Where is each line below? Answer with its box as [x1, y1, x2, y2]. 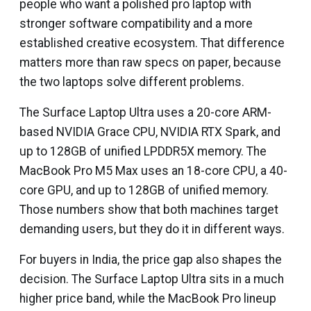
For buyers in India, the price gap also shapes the [19, 252, 282, 267]
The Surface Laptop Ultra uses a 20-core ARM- [19, 105, 271, 119]
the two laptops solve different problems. [19, 74, 244, 89]
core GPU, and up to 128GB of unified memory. [19, 183, 269, 197]
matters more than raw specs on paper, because [19, 55, 281, 69]
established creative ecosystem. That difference [19, 35, 285, 50]
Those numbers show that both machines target [19, 202, 278, 217]
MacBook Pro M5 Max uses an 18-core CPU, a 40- [19, 163, 287, 178]
